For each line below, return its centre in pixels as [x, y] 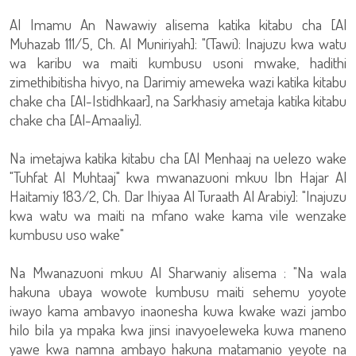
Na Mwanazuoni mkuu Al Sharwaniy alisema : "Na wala [178, 272]
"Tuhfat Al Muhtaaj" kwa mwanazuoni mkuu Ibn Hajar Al [178, 177]
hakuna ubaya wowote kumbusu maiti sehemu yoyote [178, 291]
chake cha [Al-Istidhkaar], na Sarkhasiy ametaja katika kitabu [178, 101]
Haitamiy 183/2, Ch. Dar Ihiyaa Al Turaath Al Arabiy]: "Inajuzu [178, 196]
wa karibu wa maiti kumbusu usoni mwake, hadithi [178, 62]
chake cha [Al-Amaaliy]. [75, 120]
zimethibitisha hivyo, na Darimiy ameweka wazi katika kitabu [178, 81]
